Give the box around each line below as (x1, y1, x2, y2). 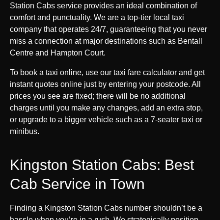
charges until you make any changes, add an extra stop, (10, 103, 203, 112)
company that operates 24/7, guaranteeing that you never (10, 25, 207, 33)
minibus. (10, 127, 39, 136)
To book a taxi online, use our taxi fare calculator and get (10, 68, 205, 77)
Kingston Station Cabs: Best (10, 156, 194, 173)
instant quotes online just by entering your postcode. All (10, 80, 201, 88)
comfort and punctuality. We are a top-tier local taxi (10, 13, 184, 22)
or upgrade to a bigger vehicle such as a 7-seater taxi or (10, 115, 202, 124)
